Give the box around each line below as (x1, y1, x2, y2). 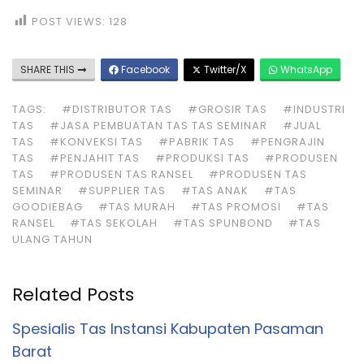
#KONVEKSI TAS (50, 134, 143, 150)
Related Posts (12, 282, 134, 308)
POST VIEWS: (32, 13, 106, 29)
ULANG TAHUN (12, 232, 93, 248)
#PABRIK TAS (158, 134, 235, 150)
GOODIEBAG (12, 199, 83, 215)
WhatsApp (278, 63, 332, 77)
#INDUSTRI (283, 102, 345, 118)
